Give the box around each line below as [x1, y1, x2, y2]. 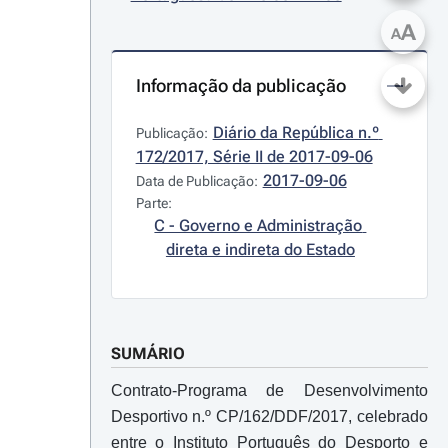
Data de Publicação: [135, 173, 258, 189]
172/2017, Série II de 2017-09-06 [135, 147, 373, 166]
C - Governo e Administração [154, 216, 363, 235]
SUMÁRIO [110, 344, 185, 363]
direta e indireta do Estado [165, 240, 355, 259]
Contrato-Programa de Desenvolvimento [110, 382, 428, 399]
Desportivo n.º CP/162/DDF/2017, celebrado [110, 408, 428, 425]
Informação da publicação [135, 75, 346, 96]
